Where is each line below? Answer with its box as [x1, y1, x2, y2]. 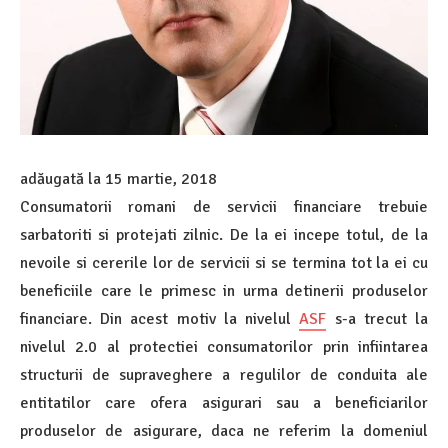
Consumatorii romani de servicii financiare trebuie [20, 196, 428, 217]
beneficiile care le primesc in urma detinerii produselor [20, 280, 428, 301]
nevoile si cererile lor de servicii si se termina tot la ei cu [20, 252, 428, 273]
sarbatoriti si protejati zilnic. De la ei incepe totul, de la [20, 224, 428, 245]
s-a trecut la [326, 308, 429, 329]
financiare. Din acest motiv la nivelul [20, 308, 300, 329]
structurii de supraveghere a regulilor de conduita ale [20, 364, 428, 385]
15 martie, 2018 [105, 168, 217, 189]
